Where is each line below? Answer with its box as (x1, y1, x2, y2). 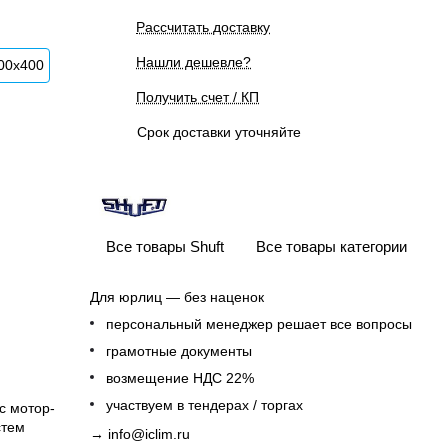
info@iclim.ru (108, 426, 190, 442)
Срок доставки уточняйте (137, 124, 301, 140)
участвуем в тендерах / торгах (106, 397, 303, 413)
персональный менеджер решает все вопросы (106, 316, 412, 332)
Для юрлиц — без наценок (90, 289, 264, 305)
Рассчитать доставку (136, 19, 270, 35)
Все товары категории (256, 237, 407, 255)
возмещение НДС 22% (106, 370, 254, 386)
